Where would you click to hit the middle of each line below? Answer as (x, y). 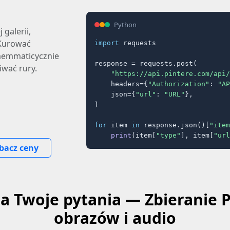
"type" (168, 135)
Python (125, 24)
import (107, 43)
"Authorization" (179, 84)
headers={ (121, 84)
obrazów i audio (115, 218)
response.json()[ (175, 125)
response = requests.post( (146, 63)
